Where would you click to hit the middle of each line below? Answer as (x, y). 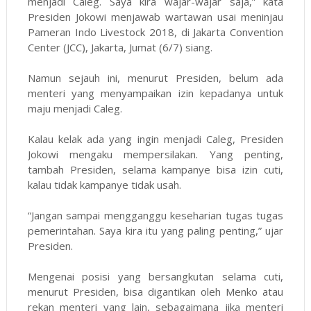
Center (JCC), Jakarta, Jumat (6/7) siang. (120, 48)
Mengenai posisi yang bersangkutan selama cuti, (155, 277)
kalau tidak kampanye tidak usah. (104, 185)
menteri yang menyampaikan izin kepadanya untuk (155, 93)
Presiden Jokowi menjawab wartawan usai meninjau (155, 17)
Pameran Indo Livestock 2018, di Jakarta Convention (155, 32)
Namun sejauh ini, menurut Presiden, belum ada (155, 78)
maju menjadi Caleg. (75, 109)
